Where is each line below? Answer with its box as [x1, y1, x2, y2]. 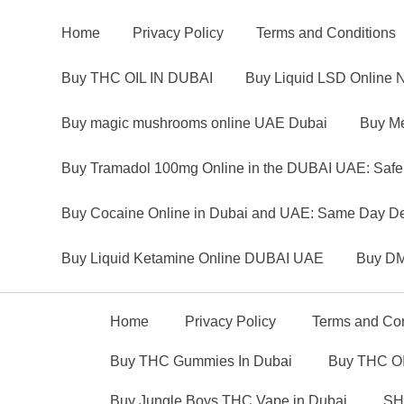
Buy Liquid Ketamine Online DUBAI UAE [61, 251, 324, 266]
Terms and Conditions [256, 25, 396, 41]
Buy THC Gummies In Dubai [110, 353, 292, 369]
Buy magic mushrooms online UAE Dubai [61, 115, 327, 131]
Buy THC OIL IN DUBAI [61, 70, 213, 86]
